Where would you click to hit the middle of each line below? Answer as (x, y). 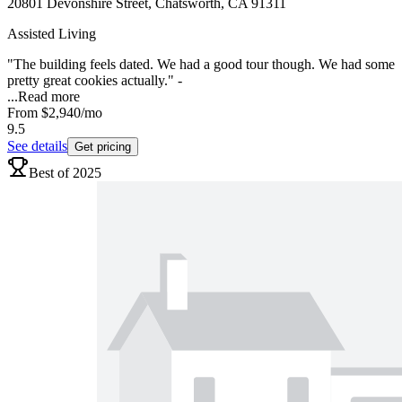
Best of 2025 (65, 173)
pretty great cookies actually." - (95, 81)
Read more (49, 97)
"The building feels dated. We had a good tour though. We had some (201, 65)
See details (37, 146)
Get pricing (103, 147)
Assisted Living (52, 34)
